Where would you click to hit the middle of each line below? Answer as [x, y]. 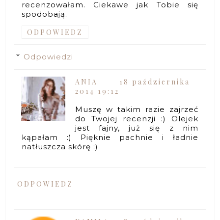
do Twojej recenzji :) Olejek [137, 118]
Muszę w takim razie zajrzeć [137, 109]
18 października [155, 82]
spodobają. [45, 14]
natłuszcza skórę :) [60, 146]
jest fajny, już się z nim [137, 128]
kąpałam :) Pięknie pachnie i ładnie [110, 137]
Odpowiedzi [49, 56]
